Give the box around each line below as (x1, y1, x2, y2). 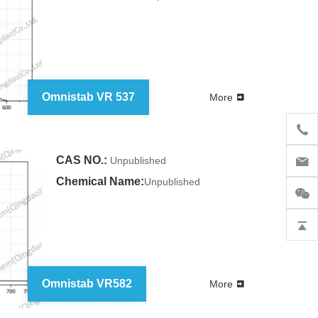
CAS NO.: (55, 153, 107, 166)
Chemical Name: (55, 175, 144, 187)
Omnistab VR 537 (41, 90, 135, 103)
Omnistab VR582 (41, 277, 132, 290)
